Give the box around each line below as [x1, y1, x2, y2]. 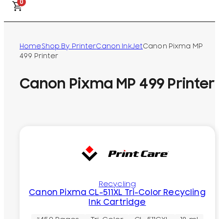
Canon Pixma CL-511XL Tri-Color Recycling [29, 187, 206, 197]
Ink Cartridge [88, 197, 146, 207]
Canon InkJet [96, 43, 143, 51]
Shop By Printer [41, 43, 96, 51]
